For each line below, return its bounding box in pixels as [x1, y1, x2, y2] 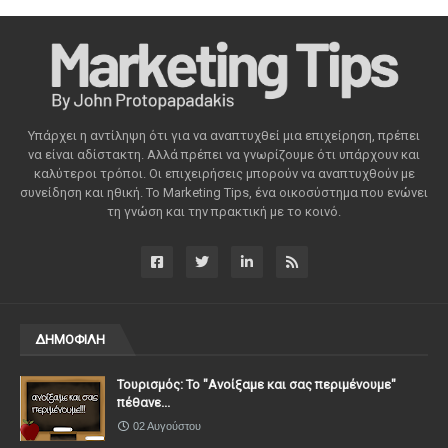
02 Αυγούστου [133, 419, 201, 432]
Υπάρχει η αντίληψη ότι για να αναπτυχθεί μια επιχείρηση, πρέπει [28, 127, 420, 143]
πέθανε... [117, 394, 170, 410]
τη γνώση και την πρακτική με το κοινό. [107, 203, 341, 219]
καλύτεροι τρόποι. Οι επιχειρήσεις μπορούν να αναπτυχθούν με [33, 165, 415, 181]
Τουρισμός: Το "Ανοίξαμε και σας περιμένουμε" [117, 376, 396, 392]
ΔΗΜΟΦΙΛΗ [35, 331, 105, 347]
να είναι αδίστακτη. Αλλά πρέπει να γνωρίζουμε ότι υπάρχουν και [28, 146, 420, 162]
